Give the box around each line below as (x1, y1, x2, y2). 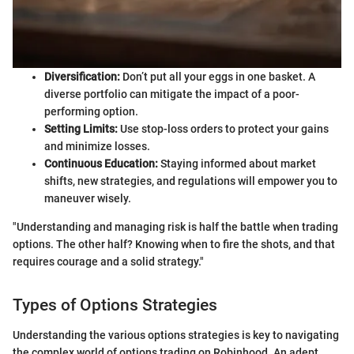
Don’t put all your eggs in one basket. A (120, 70, 315, 83)
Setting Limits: (44, 122, 118, 135)
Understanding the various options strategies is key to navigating (13, 329, 339, 342)
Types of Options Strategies (13, 295, 217, 314)
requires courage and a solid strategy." (13, 254, 204, 268)
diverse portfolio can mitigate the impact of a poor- (44, 87, 299, 100)
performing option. (44, 104, 138, 118)
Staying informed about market (158, 156, 316, 170)
